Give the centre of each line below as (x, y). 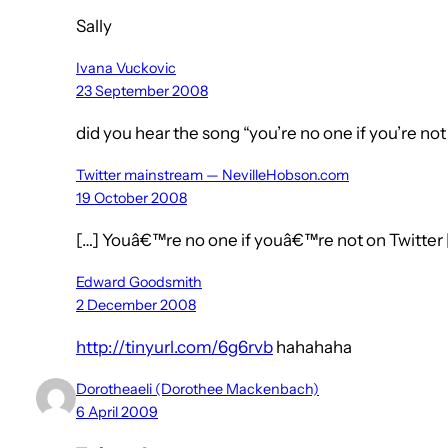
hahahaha (312, 347)
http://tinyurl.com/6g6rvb (174, 347)
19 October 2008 (131, 198)
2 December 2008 (136, 305)
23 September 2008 (142, 91)
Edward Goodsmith (139, 282)
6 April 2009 (117, 412)
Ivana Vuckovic (126, 68)
